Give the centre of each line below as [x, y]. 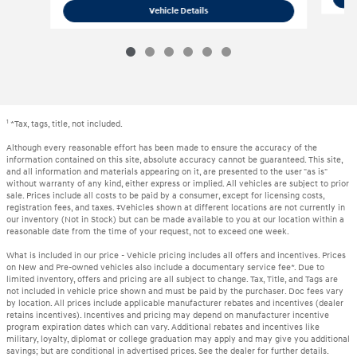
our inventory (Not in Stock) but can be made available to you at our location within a [175, 219]
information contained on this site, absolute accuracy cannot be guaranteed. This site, [175, 159]
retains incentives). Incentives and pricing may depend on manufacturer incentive [168, 315]
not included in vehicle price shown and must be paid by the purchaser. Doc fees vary [175, 291]
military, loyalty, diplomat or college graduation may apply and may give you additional [178, 339]
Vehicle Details [178, 11]
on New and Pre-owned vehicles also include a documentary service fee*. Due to [165, 267]
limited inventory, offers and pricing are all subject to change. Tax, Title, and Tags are [172, 279]
